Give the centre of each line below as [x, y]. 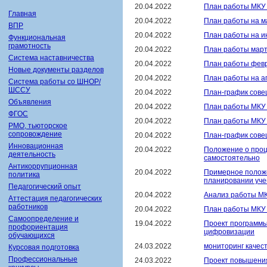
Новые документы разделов [56, 70]
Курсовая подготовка [44, 247]
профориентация [38, 227]
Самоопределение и [44, 219]
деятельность [32, 154]
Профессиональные [43, 259]
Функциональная [37, 38]
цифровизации [229, 232]
